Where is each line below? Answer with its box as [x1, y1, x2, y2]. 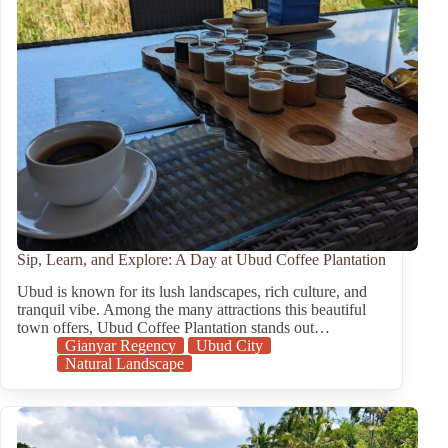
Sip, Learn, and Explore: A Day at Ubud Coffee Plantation [17, 250, 386, 268]
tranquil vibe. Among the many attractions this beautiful [17, 301, 366, 319]
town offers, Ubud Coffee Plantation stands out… [17, 319, 330, 337]
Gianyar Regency [65, 337, 176, 355]
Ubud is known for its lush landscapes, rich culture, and [17, 283, 367, 301]
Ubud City [196, 337, 263, 355]
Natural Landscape [65, 355, 184, 373]
